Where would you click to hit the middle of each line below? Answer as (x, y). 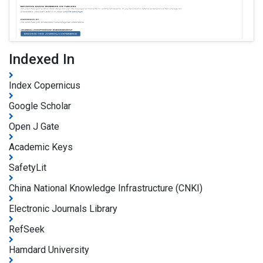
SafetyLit (28, 167)
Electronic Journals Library (63, 208)
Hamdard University (49, 249)
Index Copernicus (45, 85)
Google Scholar (40, 106)
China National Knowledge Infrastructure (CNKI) (106, 188)
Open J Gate (34, 126)
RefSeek (27, 229)
